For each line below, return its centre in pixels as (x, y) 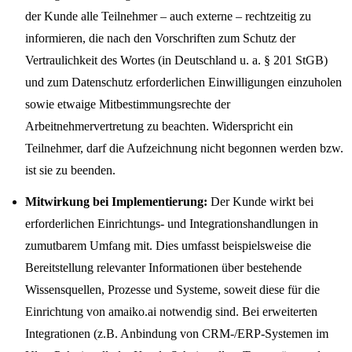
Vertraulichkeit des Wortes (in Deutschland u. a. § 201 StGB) (176, 60)
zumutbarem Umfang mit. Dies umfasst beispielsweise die (168, 246)
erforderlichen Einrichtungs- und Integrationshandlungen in (172, 224)
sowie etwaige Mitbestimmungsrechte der (128, 104)
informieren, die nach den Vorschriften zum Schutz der (160, 38)
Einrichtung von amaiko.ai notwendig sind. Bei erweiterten (171, 312)
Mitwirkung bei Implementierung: (116, 202)
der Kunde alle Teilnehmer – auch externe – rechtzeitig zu (168, 16)
